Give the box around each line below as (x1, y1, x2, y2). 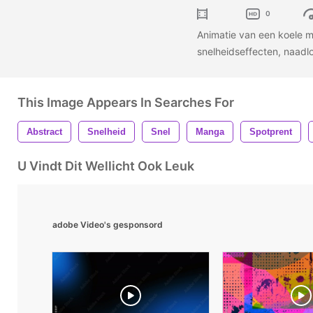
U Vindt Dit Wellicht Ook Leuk (17, 158, 194, 173)
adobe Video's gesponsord (52, 219, 163, 230)
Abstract (27, 126, 62, 137)
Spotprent (249, 126, 292, 137)
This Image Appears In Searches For (17, 94, 234, 110)
